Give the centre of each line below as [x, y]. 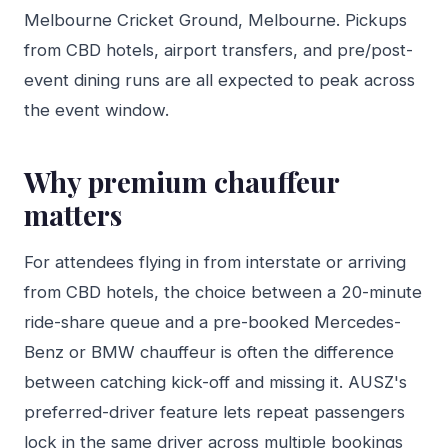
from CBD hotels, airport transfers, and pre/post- [218, 50]
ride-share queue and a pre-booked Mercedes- [212, 322]
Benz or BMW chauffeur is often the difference [209, 352]
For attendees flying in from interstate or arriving [215, 262]
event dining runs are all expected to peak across [219, 80]
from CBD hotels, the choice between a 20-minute [223, 292]
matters [73, 214]
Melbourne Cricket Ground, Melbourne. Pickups [215, 20]
